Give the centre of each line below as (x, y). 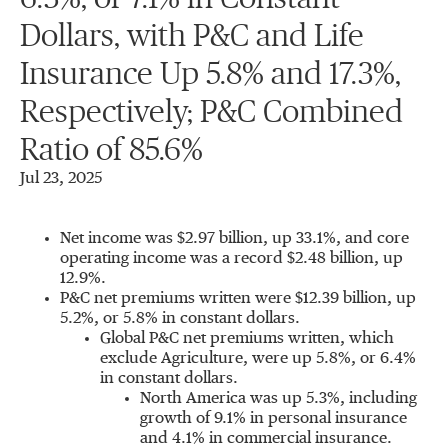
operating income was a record (173, 259)
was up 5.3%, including (331, 399)
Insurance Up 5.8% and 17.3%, (210, 74)
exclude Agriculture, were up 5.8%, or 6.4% (258, 359)
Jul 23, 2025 (61, 179)
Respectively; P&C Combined (211, 112)
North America (193, 399)
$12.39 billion (341, 299)
